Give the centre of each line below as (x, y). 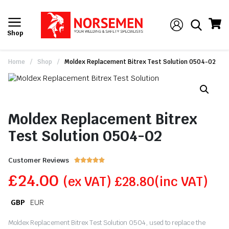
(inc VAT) (181, 182)
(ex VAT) (89, 182)
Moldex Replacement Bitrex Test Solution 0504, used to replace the (107, 223)
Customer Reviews (39, 160)
